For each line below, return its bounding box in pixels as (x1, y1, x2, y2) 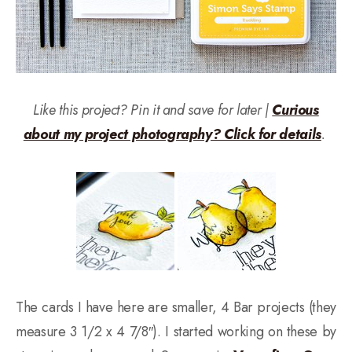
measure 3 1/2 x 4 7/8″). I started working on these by (16, 321, 336, 342)
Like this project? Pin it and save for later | (33, 99, 273, 120)
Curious (272, 99, 319, 120)
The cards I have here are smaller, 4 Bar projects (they (16, 296, 336, 317)
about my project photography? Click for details (23, 123, 321, 145)
